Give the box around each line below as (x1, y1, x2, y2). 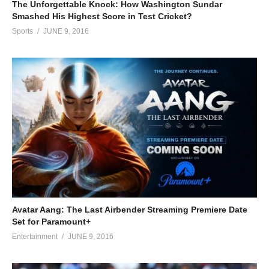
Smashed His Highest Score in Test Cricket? (12, 11, 192, 21)
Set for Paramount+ (12, 217, 91, 227)
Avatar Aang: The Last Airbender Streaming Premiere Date (12, 205, 247, 215)
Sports (12, 26, 33, 35)
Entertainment (12, 232, 58, 241)
